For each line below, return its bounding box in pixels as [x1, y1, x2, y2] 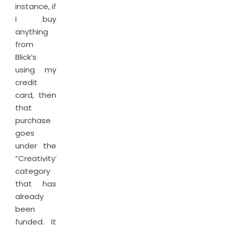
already [15, 191, 44, 202]
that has [15, 178, 56, 189]
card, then [15, 90, 56, 100]
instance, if [15, 1, 56, 12]
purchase [15, 115, 51, 126]
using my [15, 64, 56, 75]
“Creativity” [15, 153, 58, 164]
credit [15, 77, 37, 88]
